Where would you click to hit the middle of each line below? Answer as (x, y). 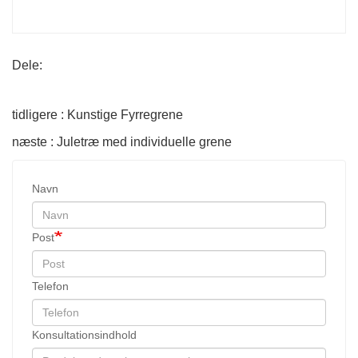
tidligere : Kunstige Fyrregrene (97, 114)
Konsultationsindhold (84, 334)
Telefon (50, 286)
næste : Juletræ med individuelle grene (122, 141)
